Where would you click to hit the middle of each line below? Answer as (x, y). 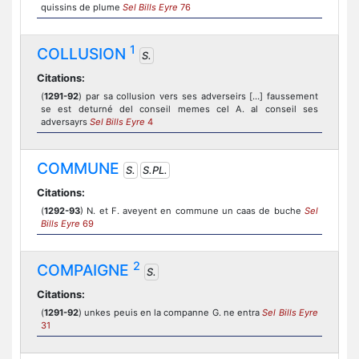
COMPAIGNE (85, 270)
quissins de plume (82, 7)
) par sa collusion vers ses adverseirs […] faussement (198, 96)
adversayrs (65, 122)
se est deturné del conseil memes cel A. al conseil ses (179, 109)
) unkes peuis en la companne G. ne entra (171, 313)
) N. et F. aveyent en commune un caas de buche (192, 211)
